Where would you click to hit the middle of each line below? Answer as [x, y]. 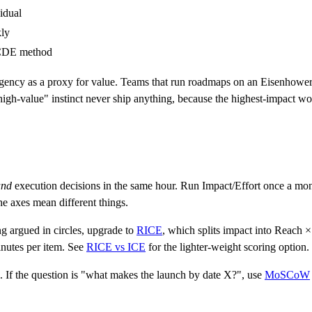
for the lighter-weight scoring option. [227, 247]
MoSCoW [287, 274]
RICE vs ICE [116, 247]
